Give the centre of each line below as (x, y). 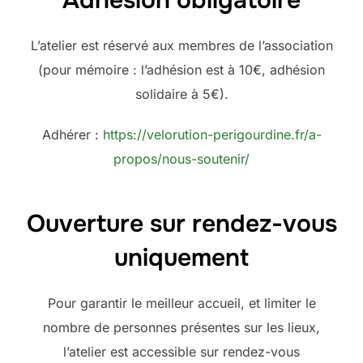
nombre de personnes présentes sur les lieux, (181, 327)
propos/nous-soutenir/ (181, 158)
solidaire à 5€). (181, 94)
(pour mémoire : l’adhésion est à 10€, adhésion (181, 69)
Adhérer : (72, 134)
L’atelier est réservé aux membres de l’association (181, 45)
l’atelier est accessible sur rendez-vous (181, 351)
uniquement (181, 257)
